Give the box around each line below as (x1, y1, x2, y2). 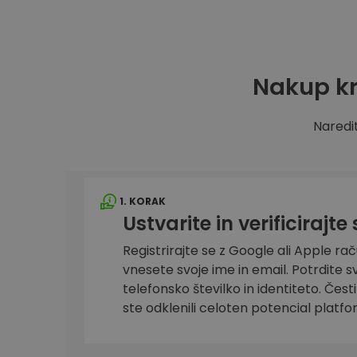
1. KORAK (120, 194, 166, 208)
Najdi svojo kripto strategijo (187, 30, 319, 44)
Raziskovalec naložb (187, 15, 306, 31)
